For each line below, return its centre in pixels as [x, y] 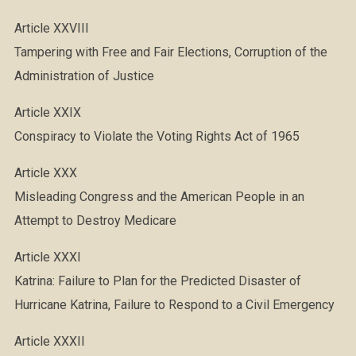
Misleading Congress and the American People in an [159, 197]
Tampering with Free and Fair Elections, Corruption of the [170, 52]
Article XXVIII [51, 28]
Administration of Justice [84, 76]
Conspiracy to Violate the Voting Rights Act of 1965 [157, 136]
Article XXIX [47, 112]
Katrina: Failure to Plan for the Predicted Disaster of [157, 281]
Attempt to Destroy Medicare [95, 221]
